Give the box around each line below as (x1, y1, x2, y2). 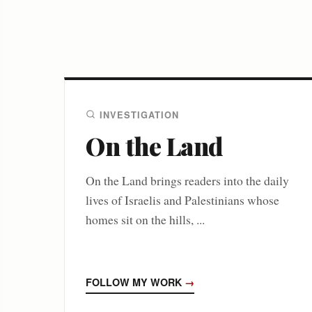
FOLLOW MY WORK (86, 274, 185, 289)
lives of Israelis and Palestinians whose (86, 191, 279, 208)
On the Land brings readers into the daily (86, 171, 289, 189)
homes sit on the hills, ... (86, 210, 205, 228)
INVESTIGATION (100, 108, 179, 121)
